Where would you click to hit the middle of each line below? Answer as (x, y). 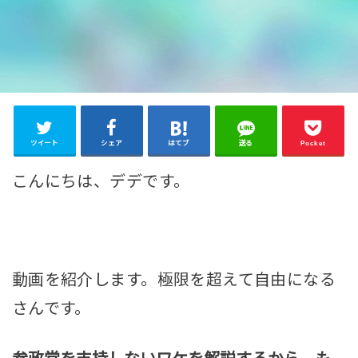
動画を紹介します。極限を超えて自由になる (174, 279)
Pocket (313, 143)
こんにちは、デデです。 (101, 181)
